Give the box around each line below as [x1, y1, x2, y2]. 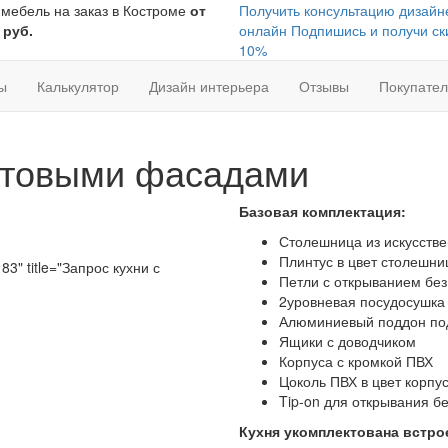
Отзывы [299, 76, 349, 96]
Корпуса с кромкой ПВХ [279, 351, 433, 371]
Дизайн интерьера [149, 76, 269, 96]
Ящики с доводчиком [279, 331, 416, 351]
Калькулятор [37, 76, 119, 96]
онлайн [239, 20, 287, 40]
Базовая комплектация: [239, 201, 406, 221]
